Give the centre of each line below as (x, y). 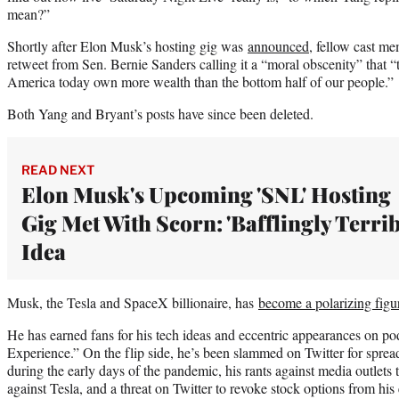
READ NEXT (58, 169)
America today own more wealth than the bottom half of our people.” (200, 81)
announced (278, 45)
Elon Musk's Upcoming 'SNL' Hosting (206, 194)
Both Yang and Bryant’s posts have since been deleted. (160, 113)
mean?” (28, 13)
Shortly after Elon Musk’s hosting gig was (127, 45)
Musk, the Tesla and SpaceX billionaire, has (133, 302)
